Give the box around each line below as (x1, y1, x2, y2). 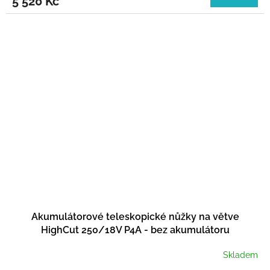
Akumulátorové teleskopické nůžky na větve (31, 211, 239, 223)
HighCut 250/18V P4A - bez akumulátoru (40, 224, 230, 236)
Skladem (223, 250, 258, 260)
